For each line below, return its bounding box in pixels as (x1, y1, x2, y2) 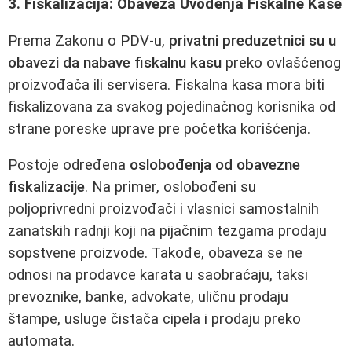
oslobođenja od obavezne (130, 156, 300, 174)
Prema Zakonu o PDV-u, (8, 31, 169, 49)
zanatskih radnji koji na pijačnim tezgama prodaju (8, 222, 327, 240)
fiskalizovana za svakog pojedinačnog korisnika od (8, 97, 335, 115)
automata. (8, 332, 75, 350)
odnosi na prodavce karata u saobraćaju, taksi (8, 266, 308, 284)
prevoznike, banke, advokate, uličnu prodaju (8, 288, 288, 306)
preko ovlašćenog (222, 53, 341, 71)
